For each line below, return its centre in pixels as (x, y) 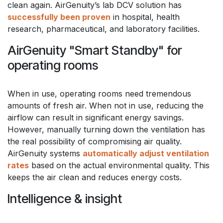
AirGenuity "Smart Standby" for (95, 50)
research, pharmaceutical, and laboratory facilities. (104, 29)
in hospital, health (145, 17)
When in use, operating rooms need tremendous (99, 93)
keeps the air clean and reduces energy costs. (95, 177)
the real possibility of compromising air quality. (95, 141)
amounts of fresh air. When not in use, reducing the (106, 105)
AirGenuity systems (45, 153)
